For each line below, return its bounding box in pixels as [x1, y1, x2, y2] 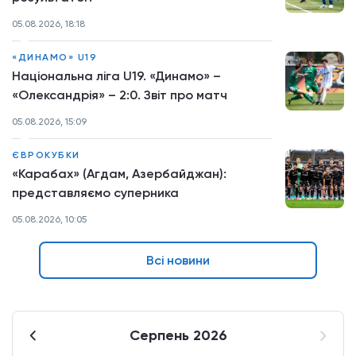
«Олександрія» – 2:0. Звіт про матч [12, 87, 227, 103]
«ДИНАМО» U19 [12, 51, 97, 63]
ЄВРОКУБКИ [12, 149, 80, 161]
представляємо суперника [12, 184, 179, 200]
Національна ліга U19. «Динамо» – [12, 68, 221, 83]
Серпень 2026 [129, 326, 227, 344]
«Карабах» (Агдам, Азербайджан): [12, 165, 226, 181]
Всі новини [146, 252, 210, 268]
